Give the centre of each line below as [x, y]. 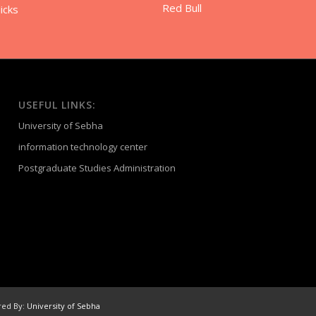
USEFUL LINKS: [57, 104]
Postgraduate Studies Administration [97, 168]
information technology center [83, 146]
